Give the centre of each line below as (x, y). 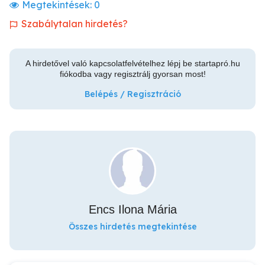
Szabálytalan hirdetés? (75, 24)
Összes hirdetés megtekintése (132, 227)
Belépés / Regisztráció (132, 94)
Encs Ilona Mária (132, 209)
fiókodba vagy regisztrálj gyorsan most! (132, 74)
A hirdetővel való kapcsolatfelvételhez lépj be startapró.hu (132, 63)
